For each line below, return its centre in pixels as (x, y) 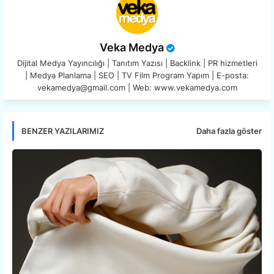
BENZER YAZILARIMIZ (63, 131)
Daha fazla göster (229, 131)
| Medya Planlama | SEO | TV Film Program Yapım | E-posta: (137, 76)
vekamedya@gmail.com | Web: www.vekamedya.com (137, 88)
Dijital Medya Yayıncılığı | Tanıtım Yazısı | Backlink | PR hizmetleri (137, 63)
